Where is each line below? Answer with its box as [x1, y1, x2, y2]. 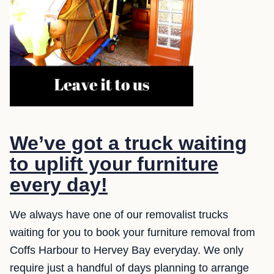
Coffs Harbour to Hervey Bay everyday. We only [10, 244, 243, 256]
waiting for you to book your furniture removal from [10, 226, 255, 239]
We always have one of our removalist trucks [10, 209, 228, 221]
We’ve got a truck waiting [10, 132, 247, 154]
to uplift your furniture [10, 153, 218, 175]
